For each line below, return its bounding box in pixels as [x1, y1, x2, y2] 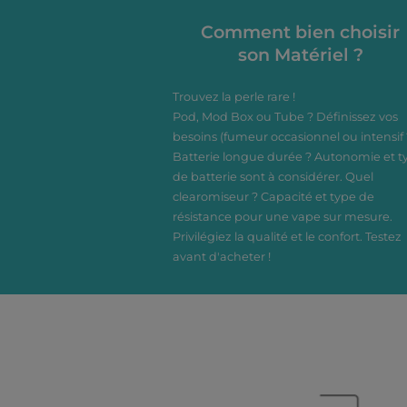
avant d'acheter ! [173, 250, 271, 263]
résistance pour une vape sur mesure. [173, 210, 392, 223]
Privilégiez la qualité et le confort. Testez [173, 230, 402, 243]
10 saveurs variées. [181, 30, 317, 48]
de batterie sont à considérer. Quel [173, 170, 373, 184]
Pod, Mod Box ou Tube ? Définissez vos [173, 110, 398, 124]
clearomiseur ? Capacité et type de [173, 190, 374, 203]
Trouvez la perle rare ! [173, 90, 295, 104]
